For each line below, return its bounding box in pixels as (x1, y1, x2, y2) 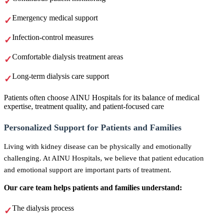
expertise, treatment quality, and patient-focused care (4, 102, 164, 111)
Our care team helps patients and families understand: (4, 183, 182, 192)
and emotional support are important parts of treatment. (4, 165, 171, 174)
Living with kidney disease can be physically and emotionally (4, 142, 192, 151)
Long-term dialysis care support (12, 72, 109, 81)
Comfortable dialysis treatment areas (12, 53, 123, 61)
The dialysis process (12, 204, 74, 213)
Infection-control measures (12, 33, 93, 42)
